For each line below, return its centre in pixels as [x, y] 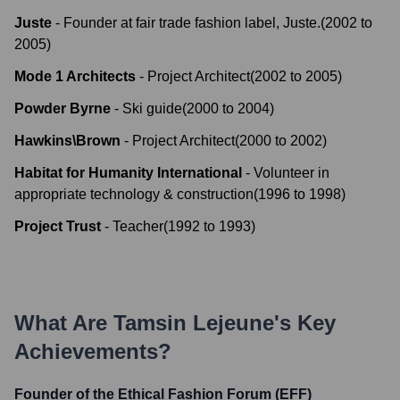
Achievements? [93, 351]
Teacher [138, 226]
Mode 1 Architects [75, 76]
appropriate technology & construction [134, 194]
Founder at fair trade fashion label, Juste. [192, 23]
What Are [64, 323]
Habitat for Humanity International [128, 173]
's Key [305, 323]
